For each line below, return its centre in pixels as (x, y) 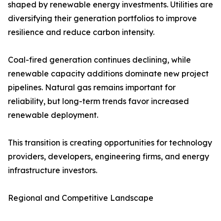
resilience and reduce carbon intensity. (81, 32)
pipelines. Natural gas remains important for (92, 88)
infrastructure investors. (53, 170)
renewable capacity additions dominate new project (108, 74)
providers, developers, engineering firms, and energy (109, 157)
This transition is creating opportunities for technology (110, 143)
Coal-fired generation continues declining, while (99, 60)
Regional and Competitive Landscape (81, 198)
